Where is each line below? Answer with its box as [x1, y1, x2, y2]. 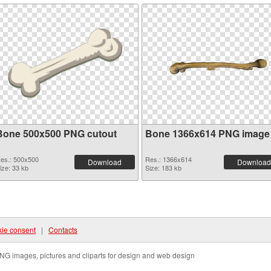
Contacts [48, 224, 77, 235]
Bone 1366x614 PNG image [145, 126, 270, 140]
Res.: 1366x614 [145, 154, 192, 164]
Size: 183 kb [145, 163, 181, 172]
